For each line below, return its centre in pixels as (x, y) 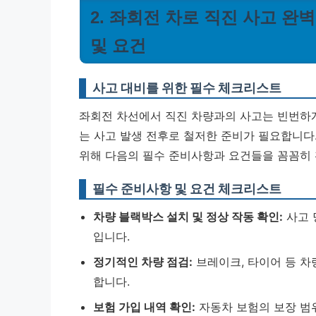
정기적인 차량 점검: (143, 262)
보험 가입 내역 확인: (144, 307)
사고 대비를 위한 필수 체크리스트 (187, 88)
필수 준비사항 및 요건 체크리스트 (187, 189)
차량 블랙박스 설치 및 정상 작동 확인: (188, 217)
